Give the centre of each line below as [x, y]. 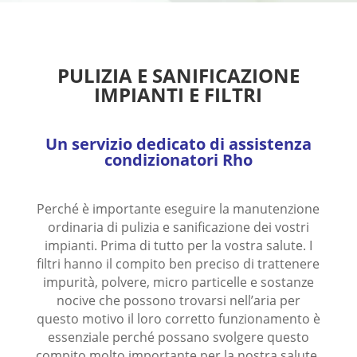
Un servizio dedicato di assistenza [178, 143]
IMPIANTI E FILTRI [178, 94]
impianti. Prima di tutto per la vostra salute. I [178, 245]
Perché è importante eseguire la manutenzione [178, 208]
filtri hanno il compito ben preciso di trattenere [178, 263]
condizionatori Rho [178, 159]
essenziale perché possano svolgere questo [178, 337]
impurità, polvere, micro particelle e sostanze [178, 282]
